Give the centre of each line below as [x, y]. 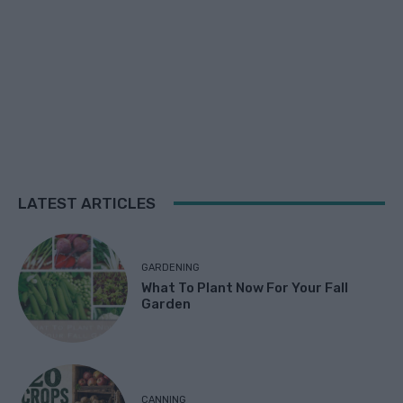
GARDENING [171, 268]
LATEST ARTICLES [87, 203]
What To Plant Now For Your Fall [245, 288]
